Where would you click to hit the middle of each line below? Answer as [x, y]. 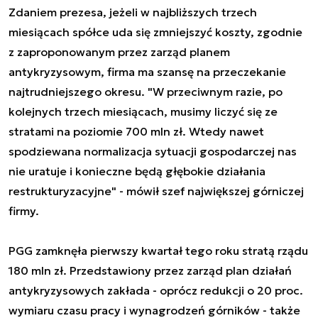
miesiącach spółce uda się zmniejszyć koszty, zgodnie [155, 32]
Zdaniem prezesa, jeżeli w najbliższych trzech [133, 12]
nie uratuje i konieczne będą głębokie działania [137, 171]
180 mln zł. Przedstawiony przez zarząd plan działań [150, 270]
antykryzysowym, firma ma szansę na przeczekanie [147, 71]
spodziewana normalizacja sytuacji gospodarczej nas [153, 151]
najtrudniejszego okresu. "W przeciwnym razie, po [146, 91]
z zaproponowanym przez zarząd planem [119, 51]
